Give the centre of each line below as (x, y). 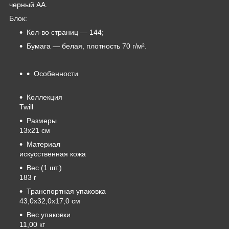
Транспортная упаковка (66, 191)
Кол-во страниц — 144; (65, 32)
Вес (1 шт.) (44, 167)
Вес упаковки (49, 214)
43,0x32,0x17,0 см (50, 201)
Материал (43, 144)
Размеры (42, 120)
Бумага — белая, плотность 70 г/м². (87, 46)
